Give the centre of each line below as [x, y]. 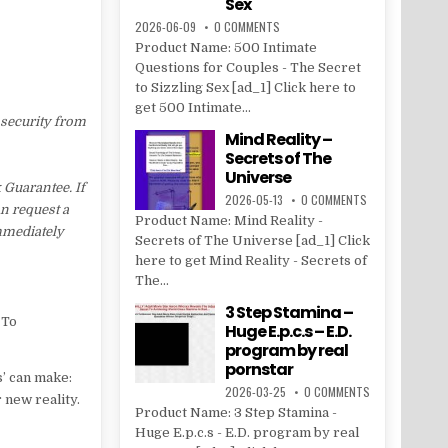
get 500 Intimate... [192, 108]
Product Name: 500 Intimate [225, 48]
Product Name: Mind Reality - [228, 221]
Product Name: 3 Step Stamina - [235, 413]
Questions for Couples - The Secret [247, 68]
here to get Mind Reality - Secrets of [250, 261]
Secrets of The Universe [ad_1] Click [252, 241]
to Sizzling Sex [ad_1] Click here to [245, 88]
